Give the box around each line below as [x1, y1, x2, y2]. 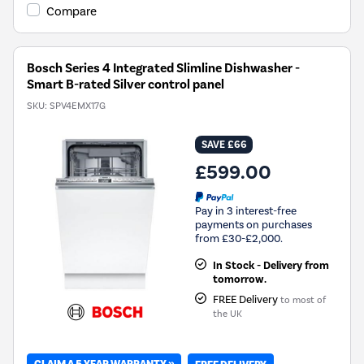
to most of [279, 294, 326, 305]
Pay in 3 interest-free [195, 204, 297, 217]
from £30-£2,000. [195, 232, 283, 245]
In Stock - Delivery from [212, 258, 329, 272]
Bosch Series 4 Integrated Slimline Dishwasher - [27, 60, 300, 77]
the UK [212, 308, 242, 319]
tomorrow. [212, 272, 266, 286]
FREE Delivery [212, 292, 280, 305]
